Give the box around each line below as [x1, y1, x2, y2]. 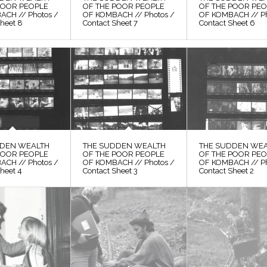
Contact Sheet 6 [199, 18, 256, 28]
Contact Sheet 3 [83, 166, 138, 176]
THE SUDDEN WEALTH [83, 141, 166, 151]
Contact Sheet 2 [199, 166, 254, 176]
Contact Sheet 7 [83, 18, 138, 28]
